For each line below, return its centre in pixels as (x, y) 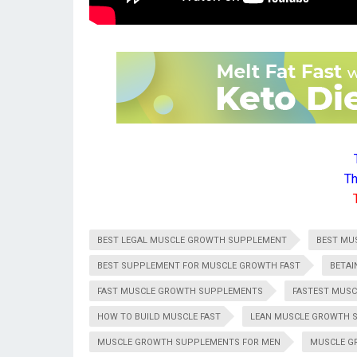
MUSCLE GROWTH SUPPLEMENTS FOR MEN (189, 342)
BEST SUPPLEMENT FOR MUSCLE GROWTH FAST (199, 266)
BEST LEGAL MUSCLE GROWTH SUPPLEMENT (192, 240)
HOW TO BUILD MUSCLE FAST (159, 317)
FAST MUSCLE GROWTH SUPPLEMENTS (180, 291)
